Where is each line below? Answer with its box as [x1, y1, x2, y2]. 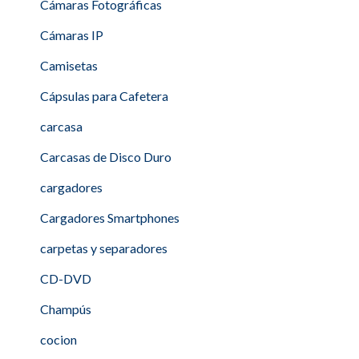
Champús [40, 301, 91, 317]
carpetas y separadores [40, 240, 167, 256]
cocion [40, 332, 77, 347]
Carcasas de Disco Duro [40, 149, 171, 164]
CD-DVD [40, 271, 91, 286]
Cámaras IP [40, 27, 103, 42]
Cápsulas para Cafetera [40, 88, 168, 103]
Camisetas [40, 58, 98, 73]
